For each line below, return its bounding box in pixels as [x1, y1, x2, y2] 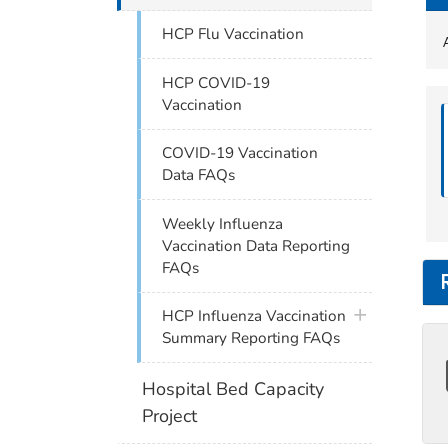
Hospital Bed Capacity [142, 376, 325, 401]
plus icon [346, 303, 409, 324]
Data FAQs [162, 165, 236, 186]
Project [142, 403, 198, 428]
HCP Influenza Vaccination [162, 306, 347, 327]
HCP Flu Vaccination [162, 24, 305, 45]
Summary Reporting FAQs [162, 328, 341, 349]
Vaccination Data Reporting [162, 235, 351, 256]
